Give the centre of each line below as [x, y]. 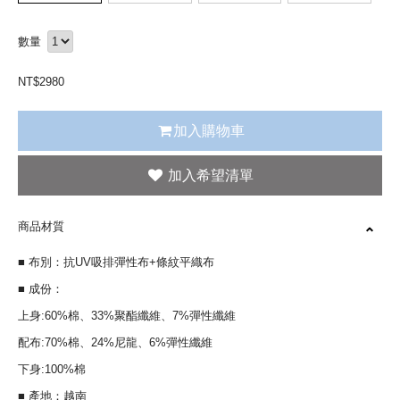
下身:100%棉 [58, 369]
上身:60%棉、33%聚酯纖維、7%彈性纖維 [127, 316]
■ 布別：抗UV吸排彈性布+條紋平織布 [122, 262]
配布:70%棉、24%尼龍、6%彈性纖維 [115, 342]
